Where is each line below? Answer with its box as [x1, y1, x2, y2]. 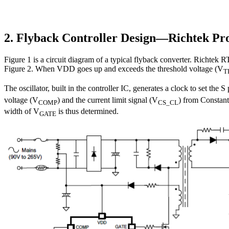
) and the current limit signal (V [57, 95, 158, 104]
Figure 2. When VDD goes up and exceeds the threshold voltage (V [4, 64, 223, 74]
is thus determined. [56, 106, 119, 116]
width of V [4, 106, 39, 116]
